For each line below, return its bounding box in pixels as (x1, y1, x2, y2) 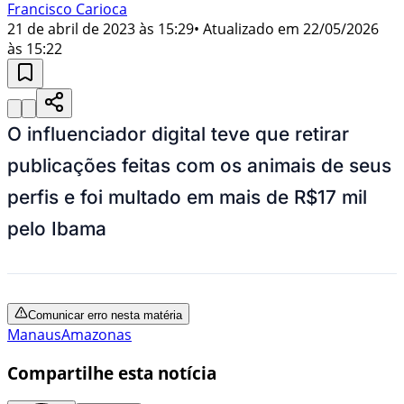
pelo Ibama (7, 216, 106, 240)
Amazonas (61, 324, 132, 344)
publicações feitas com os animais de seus (7, 153, 391, 177)
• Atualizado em (194, 18, 299, 39)
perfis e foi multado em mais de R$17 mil (7, 185, 367, 208)
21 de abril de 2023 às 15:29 (7, 18, 194, 39)
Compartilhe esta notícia (7, 361, 216, 384)
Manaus (7, 324, 61, 344)
